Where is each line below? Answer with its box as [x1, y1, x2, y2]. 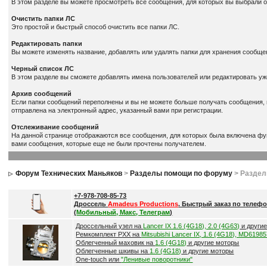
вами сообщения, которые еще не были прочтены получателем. [11, 140, 207, 147]
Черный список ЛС [11, 65, 74, 72]
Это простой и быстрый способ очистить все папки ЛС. [11, 23, 180, 30]
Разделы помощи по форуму [130, 169, 233, 178]
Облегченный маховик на [76, 239, 156, 246]
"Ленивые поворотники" [121, 256, 193, 263]
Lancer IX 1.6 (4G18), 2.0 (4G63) [143, 222, 240, 229]
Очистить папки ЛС [11, 15, 76, 22]
